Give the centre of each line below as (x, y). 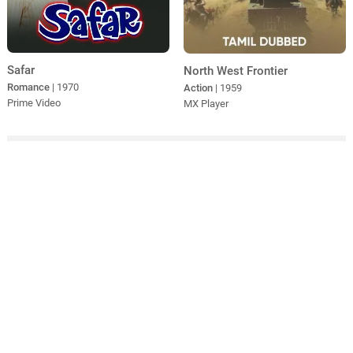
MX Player (206, 104)
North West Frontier (235, 71)
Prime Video (33, 103)
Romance (28, 87)
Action (198, 88)
